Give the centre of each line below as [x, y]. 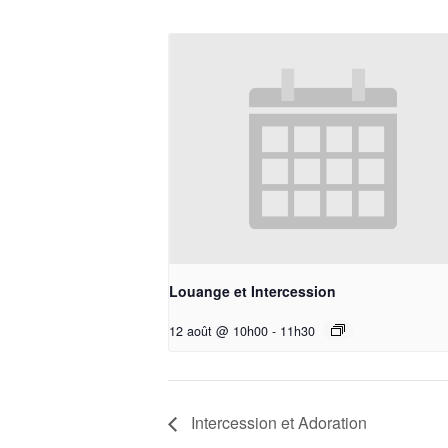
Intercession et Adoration [277, 423]
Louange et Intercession [252, 291]
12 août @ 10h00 [218, 331]
